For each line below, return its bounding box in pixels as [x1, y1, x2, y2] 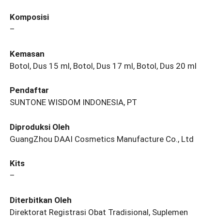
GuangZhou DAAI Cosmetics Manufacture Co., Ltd [10, 134, 194, 144]
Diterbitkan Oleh [10, 195, 72, 205]
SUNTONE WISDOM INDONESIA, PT [10, 97, 137, 108]
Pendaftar [10, 85, 49, 95]
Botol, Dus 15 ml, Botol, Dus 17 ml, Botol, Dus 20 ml [10, 61, 197, 71]
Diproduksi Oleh [10, 122, 70, 132]
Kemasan [10, 48, 45, 59]
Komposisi [10, 12, 49, 22]
